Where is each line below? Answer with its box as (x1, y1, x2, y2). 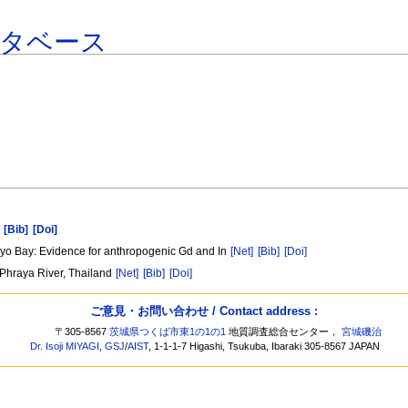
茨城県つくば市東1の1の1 (109, 326, 227, 338)
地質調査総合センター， (226, 326, 342, 338)
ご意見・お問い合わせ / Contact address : (90, 303, 318, 318)
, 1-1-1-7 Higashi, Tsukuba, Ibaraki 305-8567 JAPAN (148, 341, 381, 352)
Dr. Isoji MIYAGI (30, 341, 100, 352)
